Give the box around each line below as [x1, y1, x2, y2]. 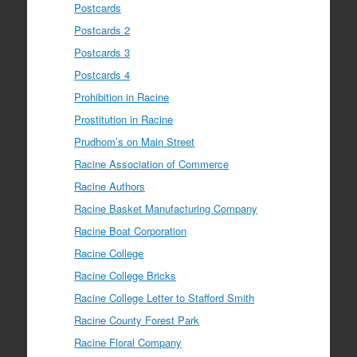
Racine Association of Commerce [74, 155, 229, 171]
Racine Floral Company [74, 334, 182, 350]
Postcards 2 [74, 22, 131, 37]
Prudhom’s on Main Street [74, 133, 195, 149]
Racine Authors [74, 178, 146, 194]
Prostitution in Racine [74, 111, 174, 127]
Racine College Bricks [74, 267, 177, 283]
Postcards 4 [74, 66, 131, 82]
